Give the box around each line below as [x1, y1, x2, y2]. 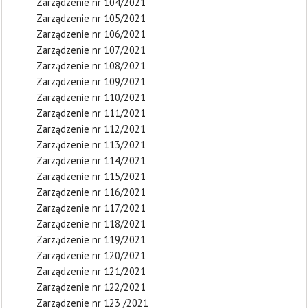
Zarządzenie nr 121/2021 [36, 265, 146, 278]
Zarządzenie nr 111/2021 [36, 107, 146, 120]
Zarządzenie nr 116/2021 [36, 186, 146, 199]
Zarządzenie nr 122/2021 [36, 280, 146, 294]
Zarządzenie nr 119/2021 [36, 233, 146, 246]
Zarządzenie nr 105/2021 [36, 12, 146, 25]
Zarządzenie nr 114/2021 [36, 154, 146, 167]
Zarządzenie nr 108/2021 [36, 59, 146, 72]
